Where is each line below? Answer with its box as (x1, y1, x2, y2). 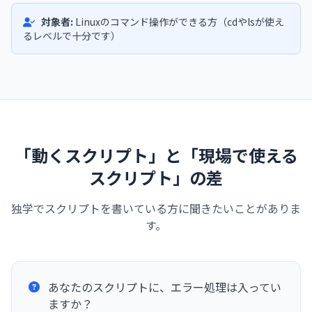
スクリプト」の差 (89, 164, 223, 189)
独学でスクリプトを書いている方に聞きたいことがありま (11, 199, 301, 217)
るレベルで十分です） (23, 28, 120, 42)
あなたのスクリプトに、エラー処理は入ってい (48, 278, 281, 295)
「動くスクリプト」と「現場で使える (14, 142, 298, 167)
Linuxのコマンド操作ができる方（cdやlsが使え (73, 14, 284, 29)
